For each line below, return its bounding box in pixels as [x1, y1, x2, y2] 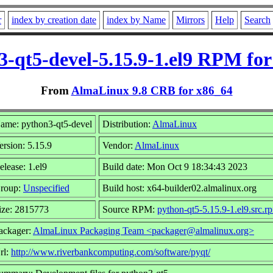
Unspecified [23, 182, 69, 193]
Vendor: [102, 140, 135, 151]
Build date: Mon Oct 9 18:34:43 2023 [102, 161, 247, 172]
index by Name [107, 15, 166, 25]
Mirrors [176, 15, 205, 25]
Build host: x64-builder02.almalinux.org [102, 182, 257, 193]
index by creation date [12, 15, 96, 25]
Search [244, 15, 271, 25]
